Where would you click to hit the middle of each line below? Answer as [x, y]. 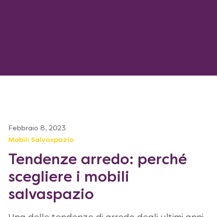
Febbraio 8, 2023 [37, 129]
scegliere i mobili [69, 178]
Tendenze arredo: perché [98, 161]
